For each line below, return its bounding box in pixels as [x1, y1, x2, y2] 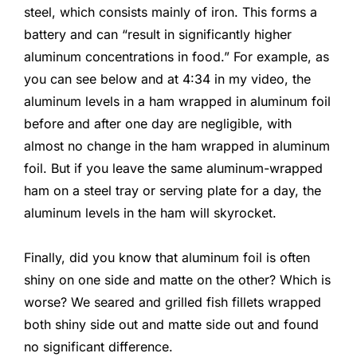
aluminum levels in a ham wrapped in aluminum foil [24, 92, 331, 109]
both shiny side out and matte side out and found [24, 316, 319, 333]
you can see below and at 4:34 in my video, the [24, 70, 311, 87]
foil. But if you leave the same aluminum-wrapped [24, 159, 323, 176]
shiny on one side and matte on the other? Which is [24, 272, 331, 288]
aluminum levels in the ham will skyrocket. [24, 204, 277, 221]
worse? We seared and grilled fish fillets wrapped [24, 294, 321, 311]
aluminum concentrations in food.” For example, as [24, 48, 329, 65]
